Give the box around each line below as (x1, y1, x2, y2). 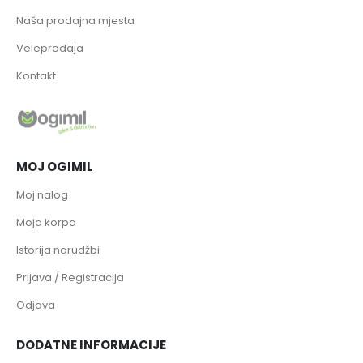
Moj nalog (16, 187, 68, 203)
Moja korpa (16, 215, 76, 231)
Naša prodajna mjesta (16, 13, 135, 29)
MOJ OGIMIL (16, 158, 93, 176)
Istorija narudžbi (16, 242, 100, 258)
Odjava (16, 297, 55, 314)
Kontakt (16, 68, 56, 84)
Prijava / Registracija (16, 270, 124, 286)
